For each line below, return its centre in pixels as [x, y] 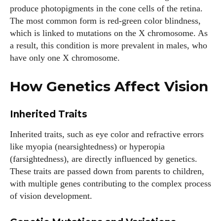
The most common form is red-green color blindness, [105, 21]
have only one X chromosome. [65, 58]
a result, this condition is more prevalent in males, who [109, 45]
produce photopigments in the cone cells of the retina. [106, 8]
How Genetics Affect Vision [109, 86]
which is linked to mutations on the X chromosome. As [109, 33]
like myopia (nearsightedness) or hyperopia [87, 147]
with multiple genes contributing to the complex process [110, 184]
